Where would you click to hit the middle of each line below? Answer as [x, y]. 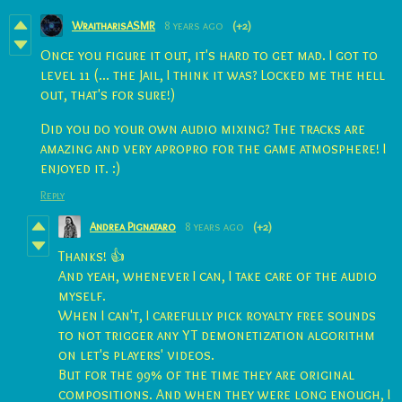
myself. [82, 295]
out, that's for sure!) [108, 94]
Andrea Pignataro [133, 227]
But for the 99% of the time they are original [206, 374]
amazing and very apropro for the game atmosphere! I [213, 148]
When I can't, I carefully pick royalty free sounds [217, 315]
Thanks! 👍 [92, 256]
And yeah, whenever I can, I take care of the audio [218, 275]
